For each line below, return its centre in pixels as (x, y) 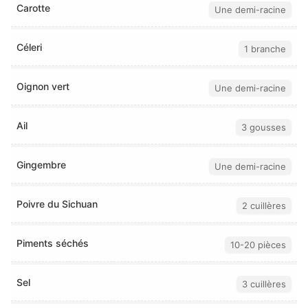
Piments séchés (53, 243)
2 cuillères (264, 205)
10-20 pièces (258, 244)
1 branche (265, 48)
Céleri (29, 47)
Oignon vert (43, 87)
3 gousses (264, 127)
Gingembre (41, 165)
